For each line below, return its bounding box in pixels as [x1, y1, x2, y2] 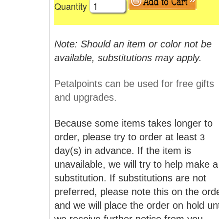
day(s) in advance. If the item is [54, 145, 191, 156]
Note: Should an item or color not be [54, 39, 212, 49]
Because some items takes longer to [54, 118, 213, 129]
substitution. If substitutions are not [54, 173, 206, 183]
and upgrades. [54, 92, 117, 103]
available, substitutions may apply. [54, 52, 202, 63]
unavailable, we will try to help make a [54, 159, 218, 170]
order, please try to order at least [54, 131, 200, 142]
